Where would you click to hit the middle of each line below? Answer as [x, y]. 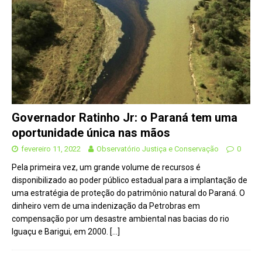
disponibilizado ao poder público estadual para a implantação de [130, 180]
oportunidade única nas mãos [91, 133]
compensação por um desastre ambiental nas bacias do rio [120, 219]
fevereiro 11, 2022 [51, 149]
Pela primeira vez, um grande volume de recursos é [106, 168]
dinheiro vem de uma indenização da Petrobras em [106, 206]
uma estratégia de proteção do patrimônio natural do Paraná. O [128, 193]
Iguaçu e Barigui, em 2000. [61, 232]
